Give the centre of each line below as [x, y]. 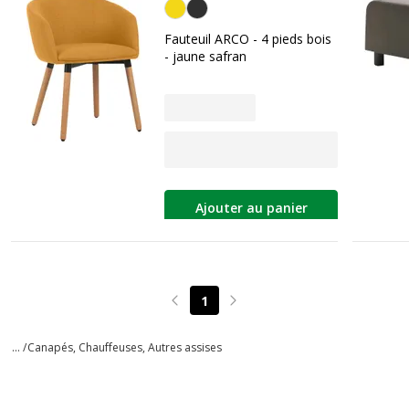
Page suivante [275, 309]
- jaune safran [205, 56]
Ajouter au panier [251, 208]
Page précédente [225, 309]
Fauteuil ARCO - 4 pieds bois [248, 39]
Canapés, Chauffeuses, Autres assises [125, 347]
